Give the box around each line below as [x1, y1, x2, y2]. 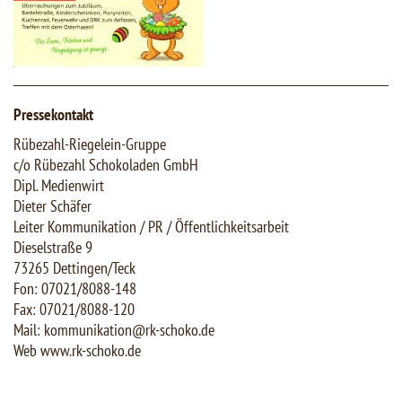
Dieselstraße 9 [13, 237, 92, 258]
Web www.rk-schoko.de [13, 340, 141, 362]
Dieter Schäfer [13, 196, 92, 217]
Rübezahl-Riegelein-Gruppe [13, 134, 166, 155]
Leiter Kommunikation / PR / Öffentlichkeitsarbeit [13, 216, 289, 238]
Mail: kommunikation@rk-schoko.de [13, 319, 214, 341]
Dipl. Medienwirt [13, 175, 104, 197]
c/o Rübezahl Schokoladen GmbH [13, 154, 198, 176]
